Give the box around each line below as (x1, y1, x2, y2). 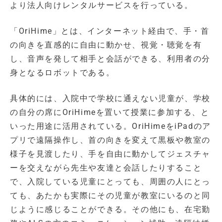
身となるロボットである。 (10, 68, 115, 78)
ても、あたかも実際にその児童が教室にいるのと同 (10, 191, 211, 201)
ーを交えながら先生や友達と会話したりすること (10, 163, 202, 173)
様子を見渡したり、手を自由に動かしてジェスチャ (10, 149, 211, 159)
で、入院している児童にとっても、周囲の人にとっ (10, 177, 211, 187)
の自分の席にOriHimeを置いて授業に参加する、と (10, 108, 210, 117)
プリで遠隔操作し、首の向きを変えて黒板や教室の (10, 135, 211, 145)
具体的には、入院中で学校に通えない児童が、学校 (10, 94, 211, 104)
